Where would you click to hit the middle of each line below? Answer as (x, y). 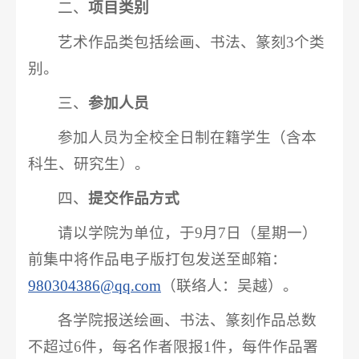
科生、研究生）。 (89, 163)
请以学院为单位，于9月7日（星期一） (188, 232)
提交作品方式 (134, 198)
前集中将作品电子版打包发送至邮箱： (157, 259)
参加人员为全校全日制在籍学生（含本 (188, 137)
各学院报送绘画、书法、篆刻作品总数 (188, 320)
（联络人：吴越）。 (230, 285)
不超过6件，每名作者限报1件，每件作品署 (173, 346)
